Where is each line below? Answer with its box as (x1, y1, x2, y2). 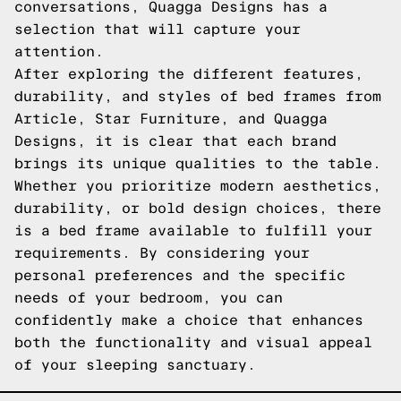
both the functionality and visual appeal (14, 335, 372, 350)
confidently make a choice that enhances (14, 312, 363, 328)
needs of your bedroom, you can (14, 290, 283, 305)
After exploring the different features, (14, 66, 363, 81)
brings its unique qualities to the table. (14, 156, 381, 171)
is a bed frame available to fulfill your (14, 223, 372, 238)
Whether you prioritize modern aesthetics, (14, 178, 381, 193)
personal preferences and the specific (14, 268, 346, 283)
